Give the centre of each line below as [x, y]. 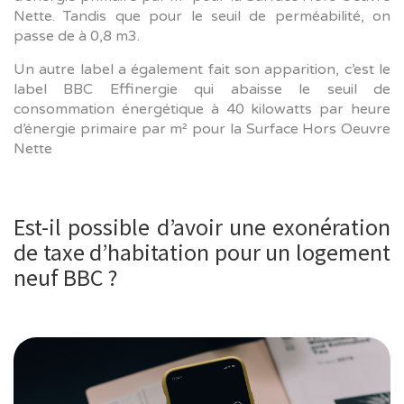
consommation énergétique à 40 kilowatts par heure [202, 109]
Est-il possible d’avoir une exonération [202, 226]
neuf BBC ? [65, 277]
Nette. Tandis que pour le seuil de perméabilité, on [202, 16]
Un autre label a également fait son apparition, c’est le [202, 69]
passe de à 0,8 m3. [77, 36]
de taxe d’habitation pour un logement [202, 252]
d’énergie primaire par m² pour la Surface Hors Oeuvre [202, 129]
